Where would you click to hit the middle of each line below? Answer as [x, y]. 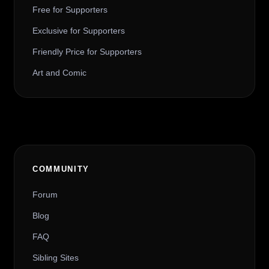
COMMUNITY [61, 169]
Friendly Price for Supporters [87, 52]
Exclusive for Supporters [78, 31]
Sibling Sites [55, 258]
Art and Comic [59, 73]
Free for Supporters [70, 10]
